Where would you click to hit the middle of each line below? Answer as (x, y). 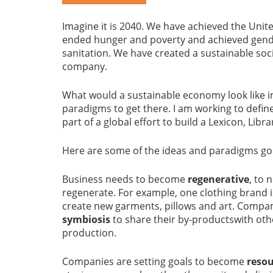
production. (90, 233)
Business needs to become (125, 179)
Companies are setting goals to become (154, 262)
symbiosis (87, 220)
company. (85, 67)
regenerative (218, 179)
